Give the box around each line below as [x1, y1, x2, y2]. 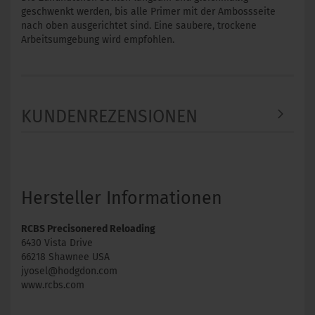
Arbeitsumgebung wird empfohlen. [21, 34, 174, 46]
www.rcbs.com [21, 279, 84, 291]
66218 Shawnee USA [21, 251, 110, 263]
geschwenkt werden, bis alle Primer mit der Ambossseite [21, 6, 276, 18]
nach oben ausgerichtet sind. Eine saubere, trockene [21, 20, 257, 32]
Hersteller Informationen [21, 188, 222, 209]
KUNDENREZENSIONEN [21, 106, 198, 127]
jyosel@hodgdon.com [21, 265, 117, 277]
